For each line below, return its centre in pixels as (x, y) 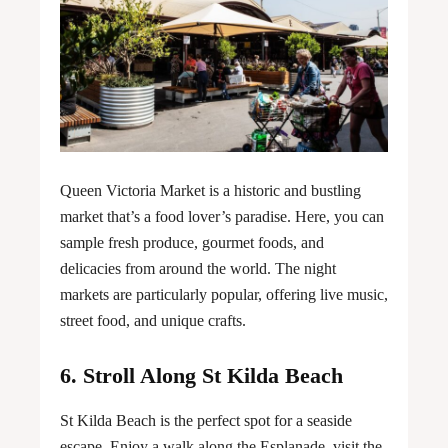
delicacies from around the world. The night (198, 269)
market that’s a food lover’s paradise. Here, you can (222, 217)
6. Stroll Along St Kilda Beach (201, 376)
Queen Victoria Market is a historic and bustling (210, 191)
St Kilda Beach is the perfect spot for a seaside (206, 421)
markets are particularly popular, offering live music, (224, 295)
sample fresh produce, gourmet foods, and (192, 243)
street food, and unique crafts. (153, 321)
